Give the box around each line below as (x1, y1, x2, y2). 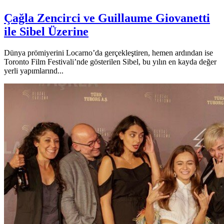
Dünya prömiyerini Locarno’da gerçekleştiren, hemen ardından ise (4, 48, 213, 57)
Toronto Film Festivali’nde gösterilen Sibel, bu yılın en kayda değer (4, 57, 216, 66)
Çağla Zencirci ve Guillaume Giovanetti (4, 11, 210, 24)
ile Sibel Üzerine (4, 24, 88, 38)
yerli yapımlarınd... (4, 66, 63, 75)
